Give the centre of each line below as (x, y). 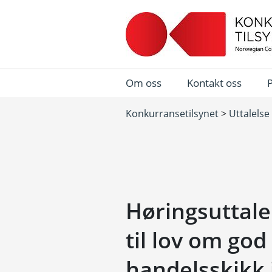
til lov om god (196, 240)
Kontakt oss (214, 83)
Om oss (144, 83)
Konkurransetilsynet (172, 114)
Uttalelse (249, 114)
